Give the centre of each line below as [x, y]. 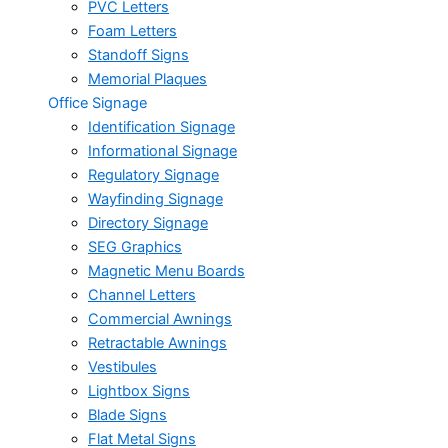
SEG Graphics [135, 247]
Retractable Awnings [157, 343]
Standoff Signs [138, 55]
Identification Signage [161, 127]
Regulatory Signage [153, 175]
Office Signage [97, 103]
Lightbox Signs [139, 391]
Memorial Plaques [147, 79]
